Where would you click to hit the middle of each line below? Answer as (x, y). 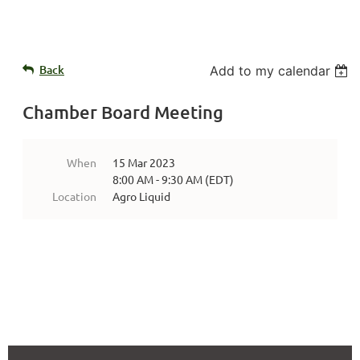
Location (74, 196)
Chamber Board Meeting (123, 112)
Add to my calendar (270, 71)
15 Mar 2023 (144, 163)
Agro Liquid (141, 196)
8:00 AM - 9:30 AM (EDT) (173, 180)
